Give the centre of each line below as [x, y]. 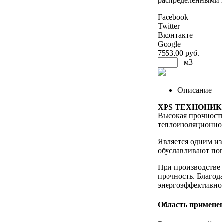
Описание [194, 90]
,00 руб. [186, 53]
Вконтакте [175, 35]
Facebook [173, 17]
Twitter [169, 26]
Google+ [171, 44]
